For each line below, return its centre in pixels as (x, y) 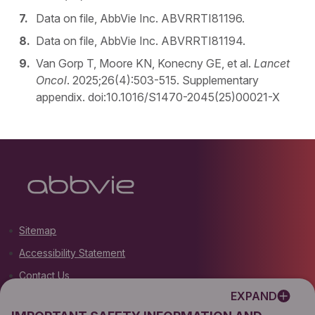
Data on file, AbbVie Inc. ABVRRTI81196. (141, 19)
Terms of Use (51, 298)
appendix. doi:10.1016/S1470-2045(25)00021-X (158, 97)
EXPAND (254, 296)
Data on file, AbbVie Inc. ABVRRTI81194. (141, 41)
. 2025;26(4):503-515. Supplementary (163, 81)
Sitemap (38, 231)
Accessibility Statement (72, 253)
